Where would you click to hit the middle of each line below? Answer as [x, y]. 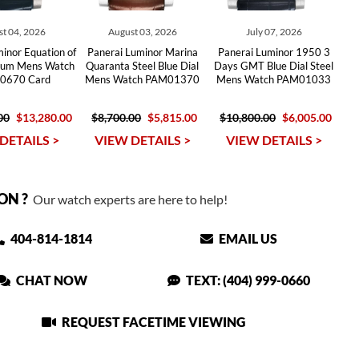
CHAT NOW [51, 280]
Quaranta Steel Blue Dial [143, 66]
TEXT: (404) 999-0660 [247, 280]
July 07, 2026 [274, 32]
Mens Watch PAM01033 [274, 79]
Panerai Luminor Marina [142, 52]
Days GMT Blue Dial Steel [274, 66]
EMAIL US [247, 238]
